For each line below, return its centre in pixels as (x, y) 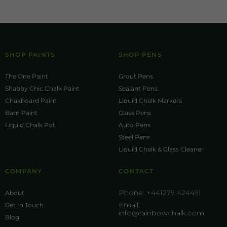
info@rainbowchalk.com (161, 213)
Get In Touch (24, 205)
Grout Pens (136, 77)
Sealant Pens (138, 89)
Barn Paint (21, 113)
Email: (129, 205)
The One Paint (27, 77)
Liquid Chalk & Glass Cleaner (161, 149)
